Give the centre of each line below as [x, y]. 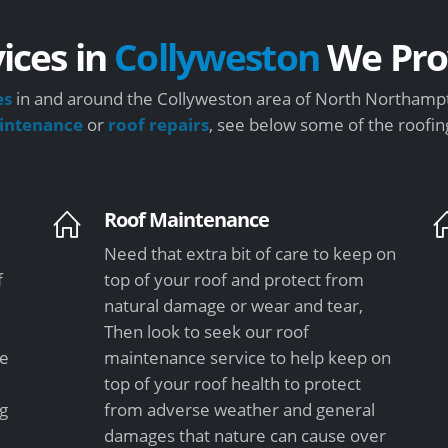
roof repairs [158, 124]
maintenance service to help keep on [248, 357]
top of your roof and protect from [234, 279]
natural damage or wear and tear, [234, 305]
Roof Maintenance [187, 218]
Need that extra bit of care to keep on [250, 253]
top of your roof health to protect [233, 383]
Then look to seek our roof [207, 331]
